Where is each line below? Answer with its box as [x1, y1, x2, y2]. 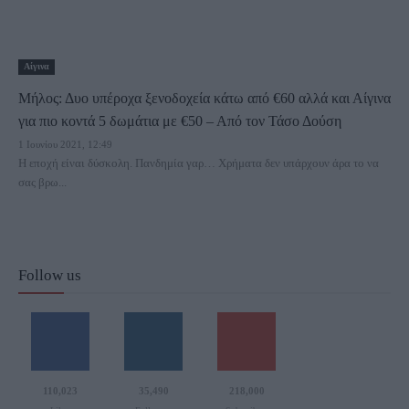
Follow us [18, 267, 81, 284]
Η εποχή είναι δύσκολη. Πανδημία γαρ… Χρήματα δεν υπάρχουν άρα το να [18, 156, 379, 170]
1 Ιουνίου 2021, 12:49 [18, 139, 112, 150]
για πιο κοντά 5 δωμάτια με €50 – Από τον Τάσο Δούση [18, 113, 341, 129]
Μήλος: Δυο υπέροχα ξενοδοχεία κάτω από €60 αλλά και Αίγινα [18, 90, 391, 106]
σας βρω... [18, 175, 67, 189]
